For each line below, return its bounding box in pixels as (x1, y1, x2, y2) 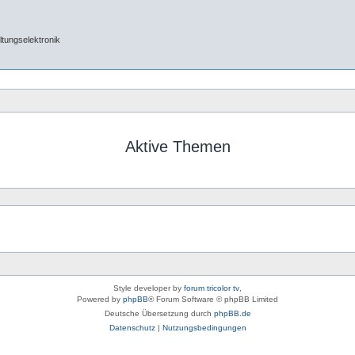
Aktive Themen (124, 138, 231, 155)
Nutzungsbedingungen (162, 323, 246, 332)
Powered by (77, 294, 123, 303)
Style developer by (113, 283, 184, 292)
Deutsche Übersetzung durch (104, 308, 214, 318)
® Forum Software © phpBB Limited (148, 294, 278, 303)
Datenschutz (109, 323, 155, 332)
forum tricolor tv (184, 283, 239, 292)
